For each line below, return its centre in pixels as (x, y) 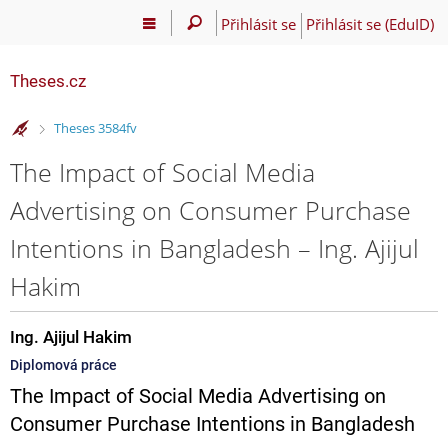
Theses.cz (48, 81)
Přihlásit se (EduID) (369, 23)
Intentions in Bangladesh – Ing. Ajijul (214, 247)
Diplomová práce (63, 364)
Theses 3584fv (95, 128)
